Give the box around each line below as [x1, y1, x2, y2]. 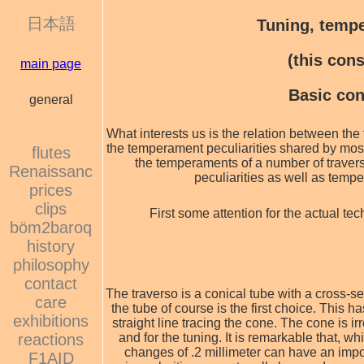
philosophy [12, 256, 89, 275]
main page [20, 56, 82, 71]
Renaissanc [9, 162, 93, 181]
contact [24, 275, 78, 293]
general [28, 93, 73, 107]
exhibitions [13, 312, 89, 331]
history [27, 237, 76, 256]
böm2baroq [10, 219, 93, 237]
